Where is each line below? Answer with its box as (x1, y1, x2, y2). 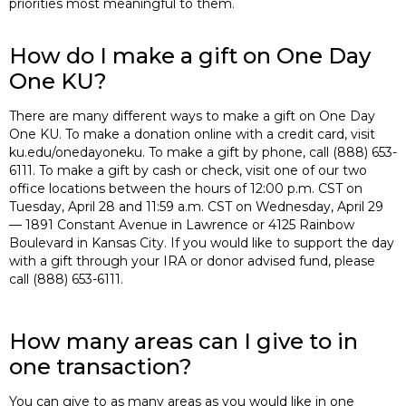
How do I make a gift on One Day (9, 42, 371, 69)
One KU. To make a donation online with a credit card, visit (9, 125, 375, 142)
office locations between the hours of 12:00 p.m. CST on (9, 179, 362, 197)
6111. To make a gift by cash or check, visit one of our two (9, 161, 367, 179)
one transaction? (9, 353, 192, 380)
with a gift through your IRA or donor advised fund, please (9, 252, 375, 269)
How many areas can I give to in (9, 327, 358, 354)
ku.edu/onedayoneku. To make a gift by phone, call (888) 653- (9, 143, 397, 160)
